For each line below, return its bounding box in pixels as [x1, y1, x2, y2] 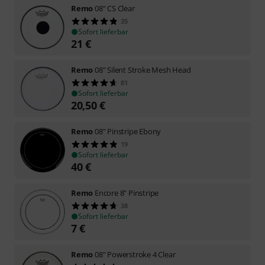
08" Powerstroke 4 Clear [95, 248, 176, 260]
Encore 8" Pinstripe [95, 187, 159, 198]
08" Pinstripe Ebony [95, 125, 161, 137]
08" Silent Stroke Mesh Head [95, 64, 191, 75]
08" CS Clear [95, 2, 135, 14]
